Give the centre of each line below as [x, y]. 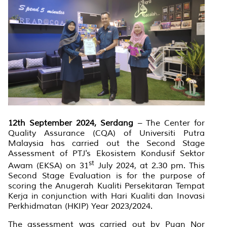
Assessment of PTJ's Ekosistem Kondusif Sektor [106, 153]
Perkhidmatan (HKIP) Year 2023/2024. [80, 206]
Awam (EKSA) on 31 [48, 165]
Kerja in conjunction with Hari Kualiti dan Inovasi [106, 196]
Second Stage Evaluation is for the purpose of [106, 176]
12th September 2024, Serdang [71, 123]
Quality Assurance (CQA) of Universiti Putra [106, 133]
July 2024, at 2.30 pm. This [149, 165]
